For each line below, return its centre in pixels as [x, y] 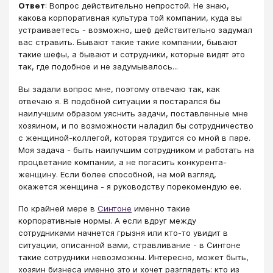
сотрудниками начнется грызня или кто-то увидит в [123, 233]
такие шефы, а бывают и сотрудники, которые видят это [132, 55]
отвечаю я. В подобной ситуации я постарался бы [119, 101]
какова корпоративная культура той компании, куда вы [130, 18]
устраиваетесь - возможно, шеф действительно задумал [135, 30]
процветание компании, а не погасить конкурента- [122, 162]
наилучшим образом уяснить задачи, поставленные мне [133, 113]
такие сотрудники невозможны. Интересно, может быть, [133, 257]
